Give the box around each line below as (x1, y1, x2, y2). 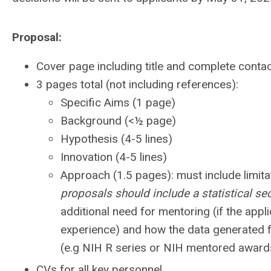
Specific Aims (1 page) (60, 96, 175, 109)
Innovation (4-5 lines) (60, 150, 167, 164)
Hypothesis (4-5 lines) (60, 132, 172, 146)
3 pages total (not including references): (36, 77, 238, 91)
